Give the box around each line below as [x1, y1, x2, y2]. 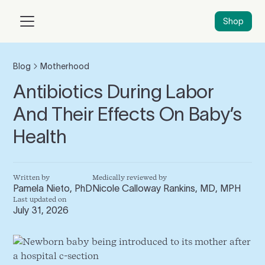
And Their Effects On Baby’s [13, 104, 242, 124]
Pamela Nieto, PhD [13, 183, 93, 193]
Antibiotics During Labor [13, 81, 214, 102]
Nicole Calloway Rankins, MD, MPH [92, 183, 241, 193]
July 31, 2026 [13, 205, 69, 215]
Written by [13, 173, 50, 182]
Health [13, 126, 67, 147]
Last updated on [13, 195, 67, 203]
